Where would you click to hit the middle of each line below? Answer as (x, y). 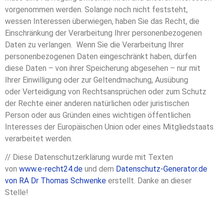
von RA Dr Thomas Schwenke (55, 181)
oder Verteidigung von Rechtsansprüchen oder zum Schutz (106, 91)
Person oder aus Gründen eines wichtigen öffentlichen (98, 115)
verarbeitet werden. (39, 138)
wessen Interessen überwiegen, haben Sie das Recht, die (102, 21)
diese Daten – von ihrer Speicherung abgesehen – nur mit (103, 68)
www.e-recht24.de (51, 169)
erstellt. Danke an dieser (149, 181)
